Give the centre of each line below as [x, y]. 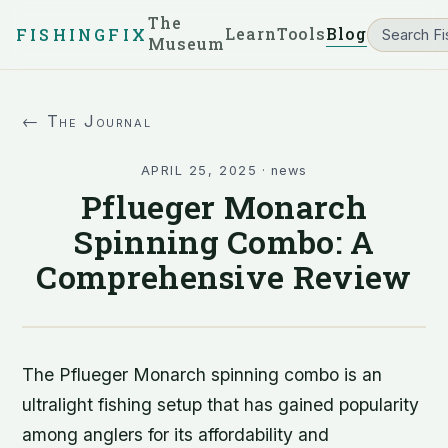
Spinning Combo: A [224, 241]
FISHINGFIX [82, 34]
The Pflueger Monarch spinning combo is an [202, 374]
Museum [186, 43]
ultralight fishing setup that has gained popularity [221, 404]
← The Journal [87, 121]
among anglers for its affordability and [176, 434]
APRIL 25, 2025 [199, 170]
